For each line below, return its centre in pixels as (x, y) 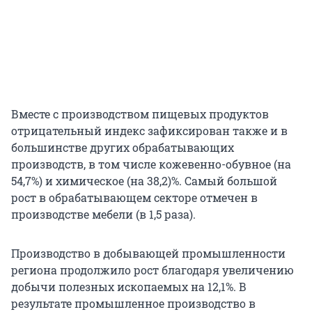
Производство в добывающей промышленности (148, 253)
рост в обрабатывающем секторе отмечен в (134, 198)
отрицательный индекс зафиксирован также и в (149, 131)
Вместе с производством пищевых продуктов (140, 114)
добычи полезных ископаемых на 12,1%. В (129, 287)
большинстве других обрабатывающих (123, 148)
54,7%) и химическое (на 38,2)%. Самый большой (144, 181)
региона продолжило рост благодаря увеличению (153, 270)
